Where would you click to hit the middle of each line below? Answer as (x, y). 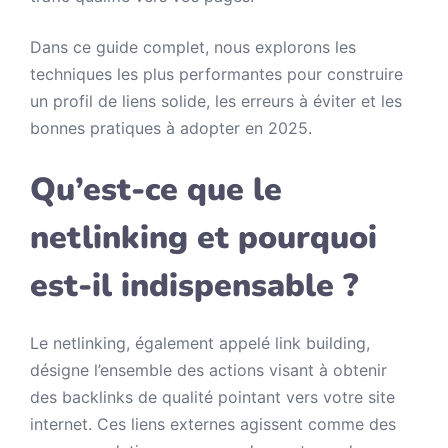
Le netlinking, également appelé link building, (200, 343)
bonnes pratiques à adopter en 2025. (171, 128)
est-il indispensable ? (194, 285)
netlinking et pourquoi (203, 237)
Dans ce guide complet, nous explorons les (193, 47)
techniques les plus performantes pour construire (216, 74)
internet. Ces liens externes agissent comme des (213, 424)
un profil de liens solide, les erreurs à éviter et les (216, 101)
